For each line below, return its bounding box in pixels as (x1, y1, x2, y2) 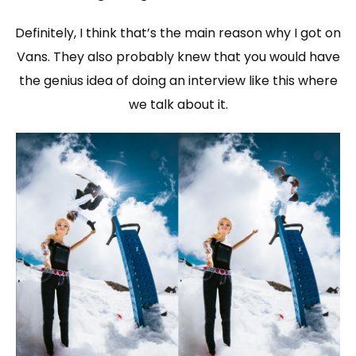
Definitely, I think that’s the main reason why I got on (15, 23, 341, 42)
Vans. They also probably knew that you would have (16, 47, 340, 66)
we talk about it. (128, 95, 228, 114)
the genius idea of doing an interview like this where (18, 71, 338, 90)
